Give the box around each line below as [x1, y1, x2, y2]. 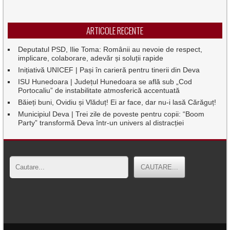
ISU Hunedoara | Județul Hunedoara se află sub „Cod [18, 78, 193, 86]
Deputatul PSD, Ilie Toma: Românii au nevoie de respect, [18, 45, 203, 53]
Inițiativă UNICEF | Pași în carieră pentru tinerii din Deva [18, 66, 200, 74]
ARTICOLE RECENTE [86, 24, 144, 37]
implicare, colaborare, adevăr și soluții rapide [18, 54, 164, 62]
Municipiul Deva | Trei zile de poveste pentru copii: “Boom [18, 110, 205, 118]
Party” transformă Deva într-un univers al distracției [18, 119, 184, 127]
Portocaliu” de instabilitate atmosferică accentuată [18, 86, 180, 94]
